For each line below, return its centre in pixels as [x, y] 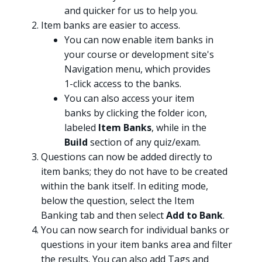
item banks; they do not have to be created [134, 171]
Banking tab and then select [104, 215]
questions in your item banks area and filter [137, 244]
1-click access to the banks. [123, 83]
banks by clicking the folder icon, [136, 113]
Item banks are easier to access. [111, 25]
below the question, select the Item [118, 200]
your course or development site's [139, 54]
